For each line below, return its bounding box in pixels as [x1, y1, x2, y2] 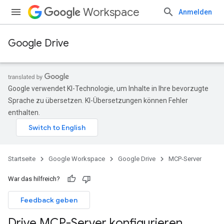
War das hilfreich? [8, 175, 60, 182]
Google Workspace [48, 155, 105, 162]
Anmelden [178, 8, 212, 16]
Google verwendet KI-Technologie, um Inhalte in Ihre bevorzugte [8, 84, 208, 92]
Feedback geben [20, 195, 77, 204]
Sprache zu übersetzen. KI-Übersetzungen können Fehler [8, 96, 188, 104]
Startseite [8, 155, 35, 162]
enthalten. [8, 108, 40, 116]
